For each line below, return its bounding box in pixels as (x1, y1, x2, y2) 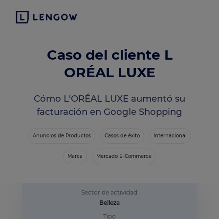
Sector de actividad (81, 188, 138, 196)
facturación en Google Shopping (37, 106, 182, 118)
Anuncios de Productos (32, 132, 91, 138)
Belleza (99, 198, 120, 206)
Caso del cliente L (46, 46, 173, 63)
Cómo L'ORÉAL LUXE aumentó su (34, 93, 185, 105)
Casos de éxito (104, 132, 140, 138)
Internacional (153, 132, 187, 138)
